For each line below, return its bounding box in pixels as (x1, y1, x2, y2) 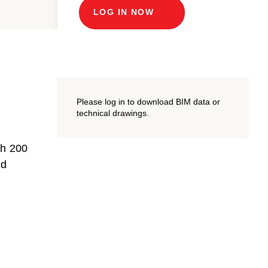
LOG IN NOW (93, 7, 154, 17)
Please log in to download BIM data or (77, 96, 220, 106)
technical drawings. (77, 108, 149, 118)
